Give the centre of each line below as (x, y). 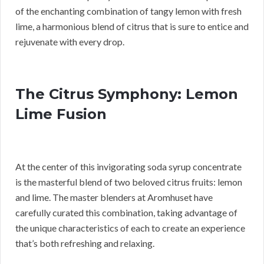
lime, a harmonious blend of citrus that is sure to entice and (132, 27)
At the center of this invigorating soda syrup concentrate (128, 167)
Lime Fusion (61, 114)
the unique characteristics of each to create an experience (130, 228)
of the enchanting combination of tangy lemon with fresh (128, 11)
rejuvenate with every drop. (70, 42)
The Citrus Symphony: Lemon (127, 94)
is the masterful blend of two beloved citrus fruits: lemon (129, 182)
